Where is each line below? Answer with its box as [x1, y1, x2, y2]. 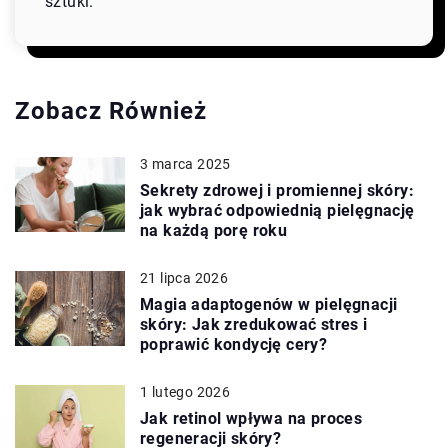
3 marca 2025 [140, 155, 231, 172]
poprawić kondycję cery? [140, 334, 328, 354]
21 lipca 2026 [140, 269, 229, 286]
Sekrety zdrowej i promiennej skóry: [140, 180, 414, 200]
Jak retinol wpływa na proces [140, 408, 363, 428]
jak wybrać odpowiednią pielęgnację [140, 200, 415, 220]
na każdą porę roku [140, 220, 288, 240]
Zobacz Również [15, 96, 207, 125]
